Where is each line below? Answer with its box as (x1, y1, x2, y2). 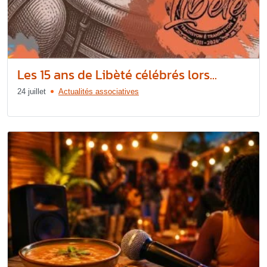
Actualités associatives (58, 87, 139, 97)
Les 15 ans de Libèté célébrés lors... (17, 65, 217, 85)
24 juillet (17, 87, 46, 97)
